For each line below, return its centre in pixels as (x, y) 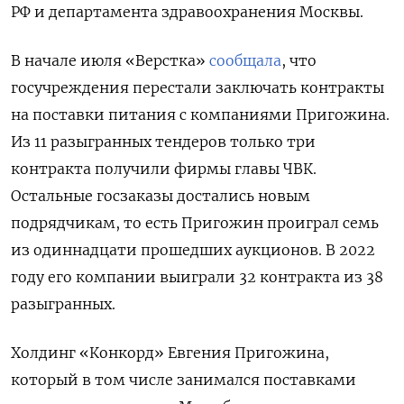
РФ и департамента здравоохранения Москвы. (187, 12)
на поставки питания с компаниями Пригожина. (200, 115)
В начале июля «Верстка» (110, 61)
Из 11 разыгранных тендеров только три (163, 142)
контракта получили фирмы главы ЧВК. (164, 169)
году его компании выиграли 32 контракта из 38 (197, 277)
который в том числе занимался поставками (184, 380)
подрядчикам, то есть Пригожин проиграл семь (195, 223)
